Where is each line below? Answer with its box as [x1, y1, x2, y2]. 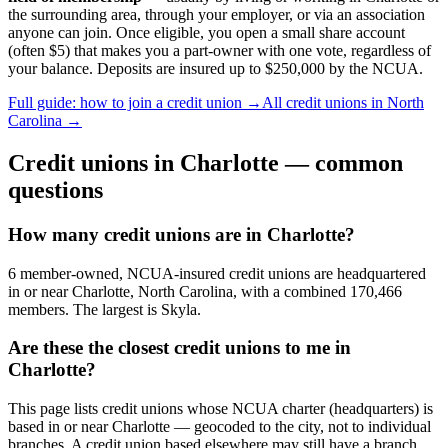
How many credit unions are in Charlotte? [8, 223, 355, 245]
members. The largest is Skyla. [8, 300, 201, 318]
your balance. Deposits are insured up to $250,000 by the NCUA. [8, 60, 423, 78]
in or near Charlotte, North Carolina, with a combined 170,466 [8, 282, 402, 300]
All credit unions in [262, 94, 387, 112]
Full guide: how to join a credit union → [8, 94, 262, 112]
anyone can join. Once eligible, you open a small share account [8, 24, 405, 42]
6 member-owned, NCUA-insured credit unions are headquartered [8, 264, 426, 282]
